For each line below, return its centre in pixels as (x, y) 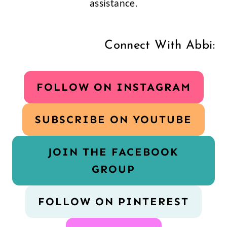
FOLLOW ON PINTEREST (113, 202)
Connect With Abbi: (160, 46)
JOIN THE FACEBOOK (113, 152)
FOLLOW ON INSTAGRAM (113, 87)
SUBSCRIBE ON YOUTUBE (113, 120)
